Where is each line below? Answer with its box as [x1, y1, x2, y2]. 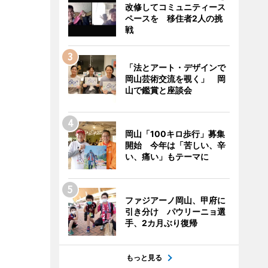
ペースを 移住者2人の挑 [124, 13, 223, 23]
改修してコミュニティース [124, 2, 226, 12]
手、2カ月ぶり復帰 [124, 218, 197, 228]
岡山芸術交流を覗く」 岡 [124, 74, 226, 84]
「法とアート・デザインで [124, 62, 226, 72]
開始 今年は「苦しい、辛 [124, 140, 226, 150]
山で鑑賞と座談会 [124, 85, 192, 95]
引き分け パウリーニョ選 [124, 206, 226, 217]
